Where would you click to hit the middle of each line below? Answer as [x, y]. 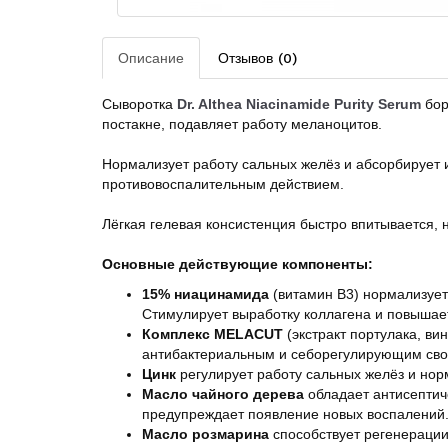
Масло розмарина [207, 434]
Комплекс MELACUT [214, 334]
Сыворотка [137, 104]
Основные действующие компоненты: [237, 264]
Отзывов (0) [257, 58]
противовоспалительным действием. [223, 184]
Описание [151, 58]
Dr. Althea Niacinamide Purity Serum [299, 104]
